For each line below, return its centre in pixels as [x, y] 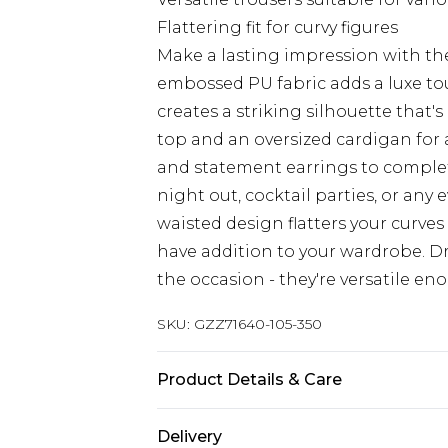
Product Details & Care [249, 379]
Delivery [189, 436]
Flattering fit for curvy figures [277, 27]
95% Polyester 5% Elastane [266, 421]
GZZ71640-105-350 [258, 324]
